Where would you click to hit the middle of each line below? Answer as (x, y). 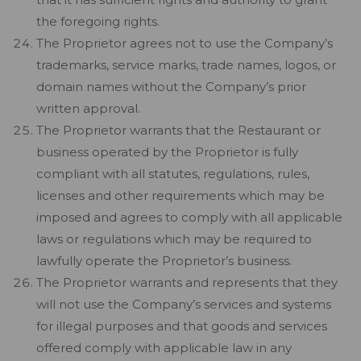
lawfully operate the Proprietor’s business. (164, 261)
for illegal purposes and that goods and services (182, 326)
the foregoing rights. (98, 21)
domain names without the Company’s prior (171, 87)
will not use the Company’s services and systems (184, 304)
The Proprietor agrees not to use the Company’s (185, 43)
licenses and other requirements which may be (180, 195)
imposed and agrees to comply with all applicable (189, 217)
